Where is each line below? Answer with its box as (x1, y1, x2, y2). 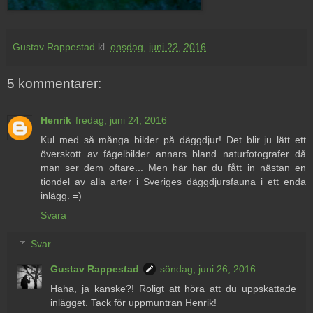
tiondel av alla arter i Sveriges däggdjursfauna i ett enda (41, 175, 306, 187)
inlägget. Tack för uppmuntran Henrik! (50, 297, 217, 309)
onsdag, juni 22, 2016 (110, 41, 206, 53)
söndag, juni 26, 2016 (160, 263, 256, 275)
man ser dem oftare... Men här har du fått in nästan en (41, 161, 306, 173)
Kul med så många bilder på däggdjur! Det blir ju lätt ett (41, 133, 306, 145)
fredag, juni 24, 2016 (75, 114, 167, 126)
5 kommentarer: (7, 76, 101, 92)
